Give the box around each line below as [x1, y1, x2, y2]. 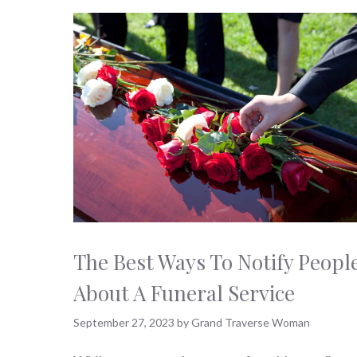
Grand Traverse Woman [191, 316, 310, 330]
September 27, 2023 [73, 316, 175, 330]
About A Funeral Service [73, 279, 295, 308]
